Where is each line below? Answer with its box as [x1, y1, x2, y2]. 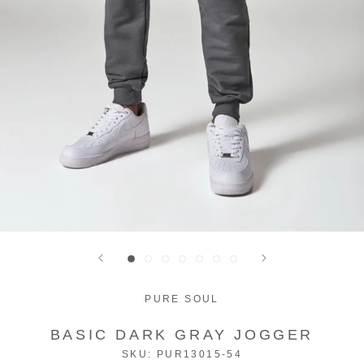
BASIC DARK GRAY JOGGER [50, 326, 314, 343]
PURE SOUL [145, 292, 219, 305]
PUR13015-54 [156, 348, 243, 360]
